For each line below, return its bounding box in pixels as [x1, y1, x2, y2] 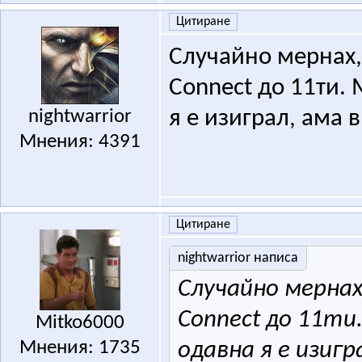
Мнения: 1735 [19, 338, 141, 359]
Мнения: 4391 [19, 132, 141, 153]
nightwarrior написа [177, 250, 298, 267]
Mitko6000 [35, 313, 124, 334]
